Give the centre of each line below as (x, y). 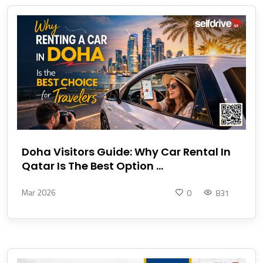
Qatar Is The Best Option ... (92, 166)
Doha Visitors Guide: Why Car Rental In (126, 152)
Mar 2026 (39, 193)
